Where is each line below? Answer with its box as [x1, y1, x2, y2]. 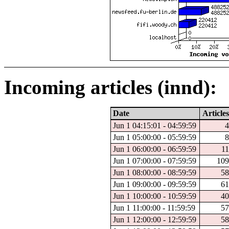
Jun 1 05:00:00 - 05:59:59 [113, 132, 197, 142]
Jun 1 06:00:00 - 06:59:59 [113, 144, 197, 153]
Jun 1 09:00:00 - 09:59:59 [113, 179, 197, 189]
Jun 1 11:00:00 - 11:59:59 [113, 203, 196, 212]
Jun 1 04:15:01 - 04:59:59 [113, 121, 197, 130]
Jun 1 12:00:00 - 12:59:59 [113, 215, 197, 224]
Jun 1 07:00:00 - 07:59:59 [113, 156, 197, 165]
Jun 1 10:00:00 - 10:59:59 [113, 191, 197, 200]
